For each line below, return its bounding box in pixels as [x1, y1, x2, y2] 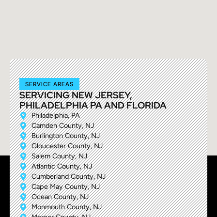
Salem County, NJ [31, 152, 87, 161]
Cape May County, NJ [31, 182, 100, 191]
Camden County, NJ [31, 121, 94, 130]
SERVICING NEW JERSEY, [19, 89, 132, 102]
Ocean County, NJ [31, 192, 89, 201]
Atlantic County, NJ [31, 162, 92, 171]
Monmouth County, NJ [31, 202, 102, 212]
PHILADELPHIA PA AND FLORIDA [19, 99, 167, 112]
